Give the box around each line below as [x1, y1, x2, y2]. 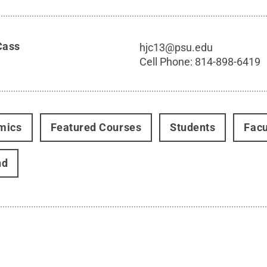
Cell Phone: [139, 55, 195, 69]
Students [170, 121, 216, 134]
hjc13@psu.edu [139, 41, 213, 54]
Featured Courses [50, 121, 142, 134]
